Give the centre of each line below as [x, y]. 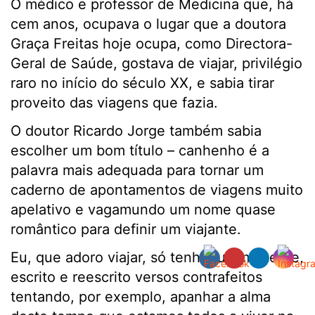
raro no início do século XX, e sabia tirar [142, 83]
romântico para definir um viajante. [126, 230]
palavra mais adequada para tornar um [137, 171]
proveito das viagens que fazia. [114, 103]
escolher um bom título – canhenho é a [140, 151]
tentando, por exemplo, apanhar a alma [141, 297]
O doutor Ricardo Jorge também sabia [136, 131]
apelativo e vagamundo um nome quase [143, 210]
